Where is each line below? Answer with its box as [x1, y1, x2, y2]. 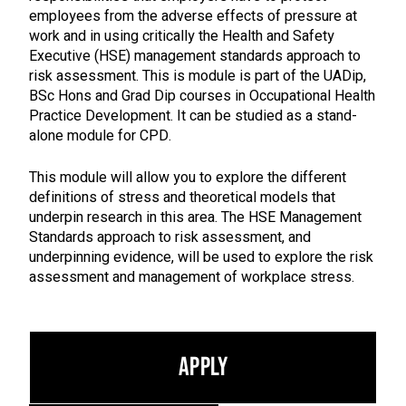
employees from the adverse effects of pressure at [29, 5, 357, 27]
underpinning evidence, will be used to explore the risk [29, 246, 373, 268]
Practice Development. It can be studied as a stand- [29, 104, 357, 127]
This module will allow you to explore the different [29, 166, 346, 188]
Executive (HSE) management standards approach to [29, 44, 361, 67]
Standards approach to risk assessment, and [29, 226, 311, 248]
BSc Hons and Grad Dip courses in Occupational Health [29, 84, 375, 107]
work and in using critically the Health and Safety [29, 24, 334, 47]
